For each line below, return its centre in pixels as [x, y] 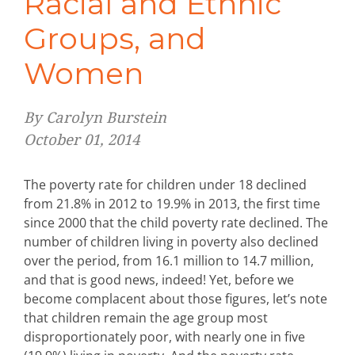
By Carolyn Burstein [95, 118]
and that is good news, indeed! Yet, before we [159, 280]
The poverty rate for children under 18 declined [165, 185]
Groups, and [115, 39]
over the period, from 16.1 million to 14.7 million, [169, 261]
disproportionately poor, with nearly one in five [164, 337]
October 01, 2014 [82, 140]
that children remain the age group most [146, 318]
